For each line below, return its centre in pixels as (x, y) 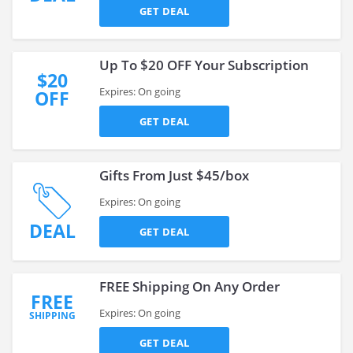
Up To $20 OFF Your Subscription (204, 65)
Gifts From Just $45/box (174, 175)
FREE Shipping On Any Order (190, 286)
